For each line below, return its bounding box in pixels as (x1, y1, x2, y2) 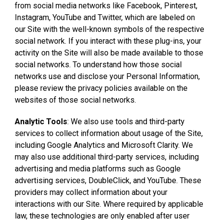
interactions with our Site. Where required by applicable (15, 199, 203, 209)
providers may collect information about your (15, 187, 167, 197)
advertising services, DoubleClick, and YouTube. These (15, 175, 201, 185)
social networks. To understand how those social (15, 59, 182, 69)
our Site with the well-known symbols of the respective (15, 24, 204, 34)
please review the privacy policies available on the (15, 83, 188, 93)
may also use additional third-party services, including (15, 152, 199, 162)
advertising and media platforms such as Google (15, 164, 181, 173)
